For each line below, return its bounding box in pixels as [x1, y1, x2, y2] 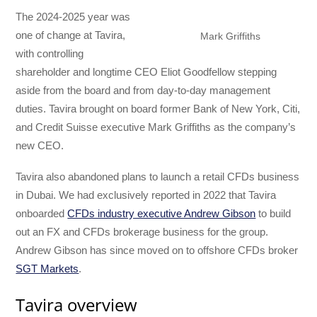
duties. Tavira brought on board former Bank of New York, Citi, [16, 102, 301, 115]
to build [255, 207, 292, 220]
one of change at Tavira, [16, 28, 126, 41]
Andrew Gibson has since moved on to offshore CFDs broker [16, 244, 299, 257]
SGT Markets [16, 263, 79, 275]
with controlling [16, 47, 84, 59]
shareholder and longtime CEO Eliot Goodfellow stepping [16, 65, 277, 78]
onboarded [16, 207, 68, 220]
